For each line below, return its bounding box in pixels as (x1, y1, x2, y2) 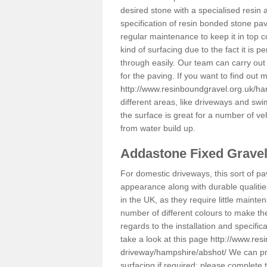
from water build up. (120, 123, 195, 133)
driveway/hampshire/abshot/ (120, 247, 226, 257)
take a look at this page (120, 234, 210, 244)
